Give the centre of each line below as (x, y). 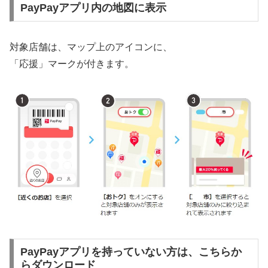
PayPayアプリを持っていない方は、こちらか (131, 252)
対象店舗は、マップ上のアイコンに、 (91, 47)
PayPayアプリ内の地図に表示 (93, 8)
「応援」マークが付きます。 (72, 64)
